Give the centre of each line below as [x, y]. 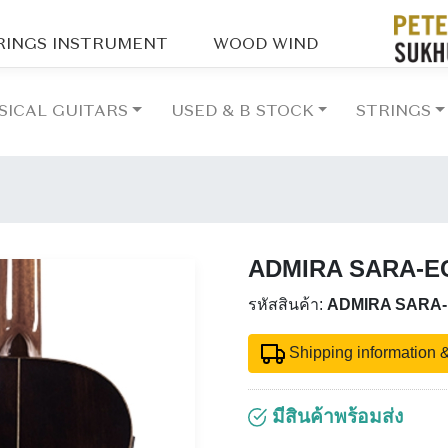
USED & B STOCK [242, 112]
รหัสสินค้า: [287, 305]
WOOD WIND [265, 45]
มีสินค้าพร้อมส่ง [335, 416]
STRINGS [394, 112]
